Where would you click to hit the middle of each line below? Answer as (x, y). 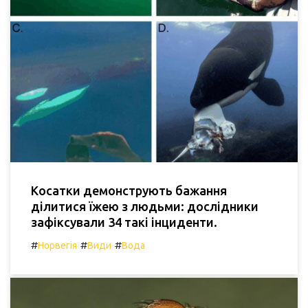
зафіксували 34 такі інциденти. (124, 222)
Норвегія (57, 245)
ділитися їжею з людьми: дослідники (145, 206)
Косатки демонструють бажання (129, 190)
